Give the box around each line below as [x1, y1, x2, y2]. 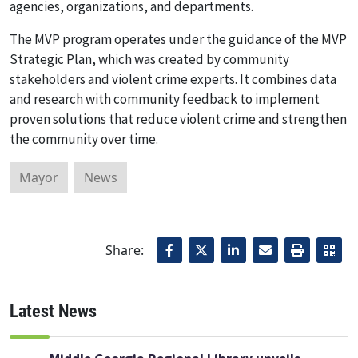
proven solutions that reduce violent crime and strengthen [10, 110, 347, 128]
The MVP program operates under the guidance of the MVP [10, 30, 347, 48]
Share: [105, 241, 144, 260]
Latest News [10, 301, 97, 322]
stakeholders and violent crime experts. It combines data [10, 70, 336, 88]
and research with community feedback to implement [10, 90, 320, 108]
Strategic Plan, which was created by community [10, 50, 289, 68]
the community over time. [10, 130, 163, 148]
